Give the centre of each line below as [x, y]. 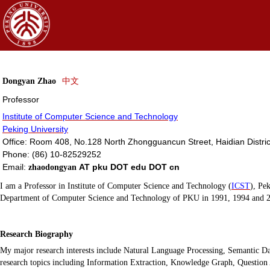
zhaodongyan [52, 167]
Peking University [35, 129]
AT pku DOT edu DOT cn [128, 167]
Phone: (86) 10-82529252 [52, 154]
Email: [15, 167]
